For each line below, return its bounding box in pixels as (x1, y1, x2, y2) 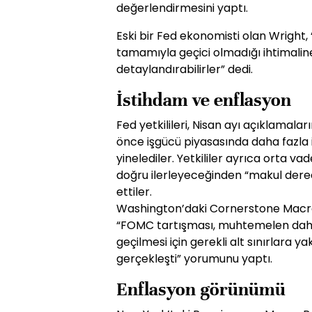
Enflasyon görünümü (116, 278, 286, 301)
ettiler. (116, 184, 152, 200)
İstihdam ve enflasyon (116, 88, 291, 111)
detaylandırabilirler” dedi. (116, 61, 253, 77)
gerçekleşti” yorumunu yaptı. (116, 251, 272, 267)
